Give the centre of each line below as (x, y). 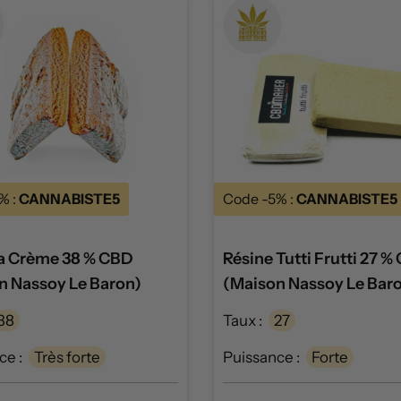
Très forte (67, 358)
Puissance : (261, 358)
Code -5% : (260, 199)
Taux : (243, 321)
